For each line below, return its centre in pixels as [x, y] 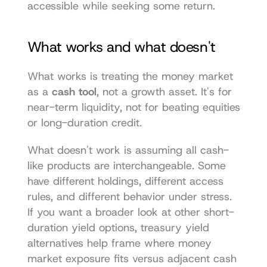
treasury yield [175, 227]
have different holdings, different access [125, 181]
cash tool [74, 91]
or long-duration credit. [84, 122]
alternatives [55, 243]
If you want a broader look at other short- [131, 212]
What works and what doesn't [121, 47]
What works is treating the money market [130, 76]
